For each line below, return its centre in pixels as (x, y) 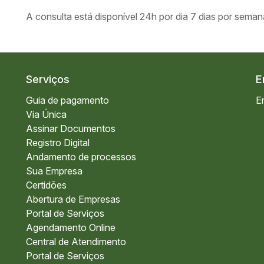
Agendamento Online (71, 227)
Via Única (46, 114)
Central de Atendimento (76, 242)
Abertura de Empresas (73, 199)
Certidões (46, 185)
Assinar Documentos (71, 128)
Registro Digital (58, 143)
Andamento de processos (81, 157)
